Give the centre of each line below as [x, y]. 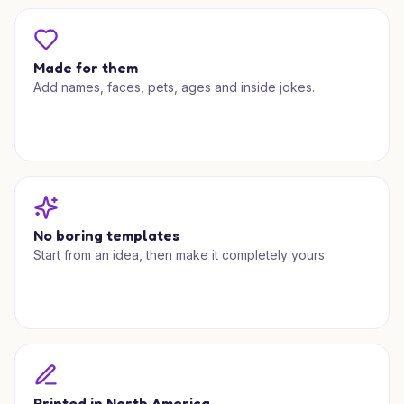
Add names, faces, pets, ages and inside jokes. [174, 87]
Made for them [86, 68]
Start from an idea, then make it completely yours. [180, 255]
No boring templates [106, 235]
